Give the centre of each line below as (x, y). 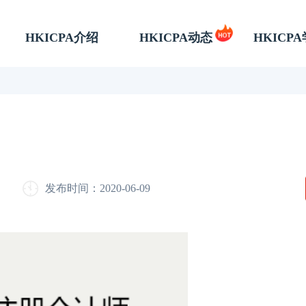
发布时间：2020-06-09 (98, 188)
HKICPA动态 (176, 37)
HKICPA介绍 (62, 37)
